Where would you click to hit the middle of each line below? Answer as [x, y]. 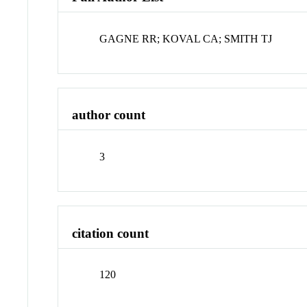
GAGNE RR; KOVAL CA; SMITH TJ [186, 38]
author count [109, 115]
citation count [111, 233]
